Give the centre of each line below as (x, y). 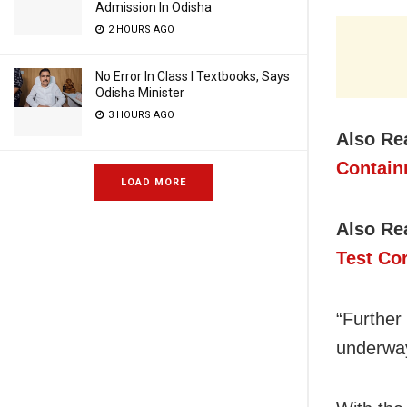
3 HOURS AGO (140, 115)
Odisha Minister (140, 93)
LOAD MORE (154, 182)
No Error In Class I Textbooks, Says (193, 76)
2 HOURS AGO (140, 30)
